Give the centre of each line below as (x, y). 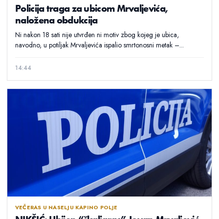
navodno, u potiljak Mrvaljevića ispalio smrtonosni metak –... (99, 45)
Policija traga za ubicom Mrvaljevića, (92, 8)
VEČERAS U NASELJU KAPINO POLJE (66, 207)
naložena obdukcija (56, 20)
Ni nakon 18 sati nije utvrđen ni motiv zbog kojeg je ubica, (97, 34)
